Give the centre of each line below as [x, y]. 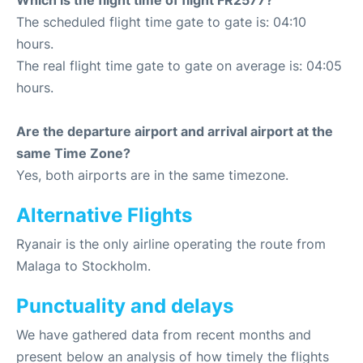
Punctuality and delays [125, 306]
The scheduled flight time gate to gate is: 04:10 [161, 22]
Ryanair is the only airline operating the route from [171, 244]
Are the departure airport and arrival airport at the [175, 131]
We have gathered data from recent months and [164, 335]
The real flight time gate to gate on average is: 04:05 [179, 66]
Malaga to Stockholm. [83, 266]
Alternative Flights [104, 215]
